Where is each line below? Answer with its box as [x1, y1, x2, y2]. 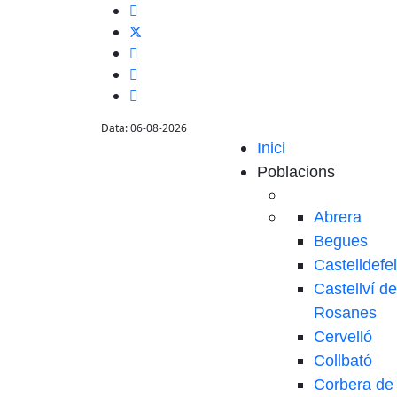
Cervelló [314, 328, 372, 346]
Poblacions [257, 163, 335, 181]
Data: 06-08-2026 [101, 121, 187, 136]
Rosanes [314, 304, 377, 322]
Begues [314, 232, 368, 250]
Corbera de [314, 376, 393, 393]
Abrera [314, 208, 362, 226]
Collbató [314, 352, 372, 370]
